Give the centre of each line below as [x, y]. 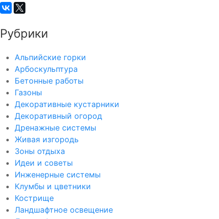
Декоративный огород [58, 116]
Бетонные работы [49, 81]
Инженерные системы [58, 175]
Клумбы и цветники [53, 186]
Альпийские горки [50, 57]
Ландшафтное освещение [64, 210]
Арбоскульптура [46, 69]
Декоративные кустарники [67, 104]
